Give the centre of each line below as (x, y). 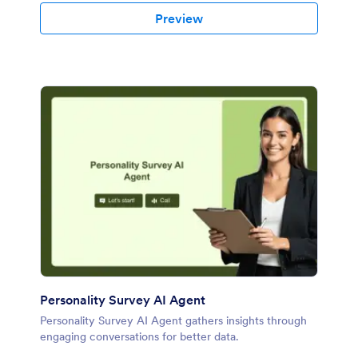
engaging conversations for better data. (139, 337)
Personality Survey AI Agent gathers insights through (173, 321)
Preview (179, 19)
